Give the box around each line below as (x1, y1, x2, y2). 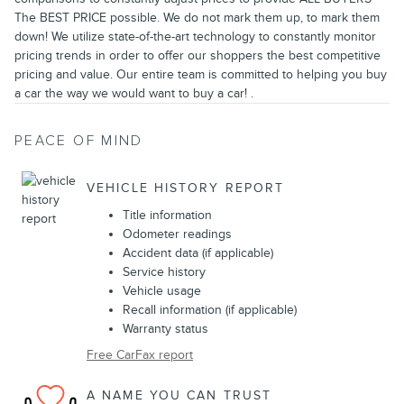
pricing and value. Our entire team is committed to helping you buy (14, 66, 387, 82)
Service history (123, 263, 206, 280)
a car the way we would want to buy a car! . (14, 85, 253, 101)
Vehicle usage (123, 282, 201, 298)
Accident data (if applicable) (123, 244, 273, 261)
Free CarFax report (87, 346, 193, 363)
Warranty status (123, 320, 208, 336)
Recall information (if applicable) (123, 301, 297, 317)
